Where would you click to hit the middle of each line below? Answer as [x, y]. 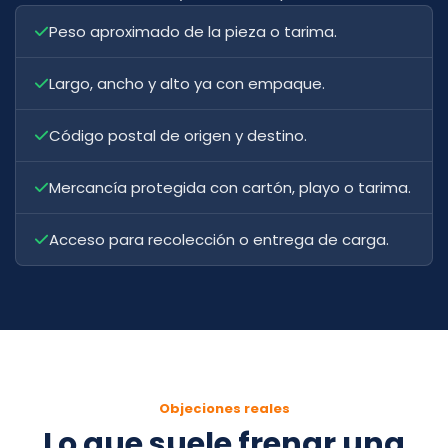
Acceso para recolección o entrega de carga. [219, 239]
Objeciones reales [224, 408]
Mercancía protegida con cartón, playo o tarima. [230, 187]
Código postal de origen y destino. [178, 135]
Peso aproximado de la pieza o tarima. [193, 31]
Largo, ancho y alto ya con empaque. [187, 83]
